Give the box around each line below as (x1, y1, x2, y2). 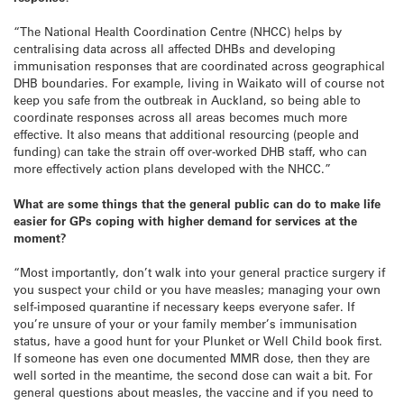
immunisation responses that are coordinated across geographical (14, 58, 385, 74)
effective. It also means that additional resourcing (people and (14, 126, 359, 142)
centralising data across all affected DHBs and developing (14, 41, 335, 57)
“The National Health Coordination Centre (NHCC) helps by (14, 23, 342, 40)
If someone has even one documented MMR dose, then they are (14, 349, 370, 365)
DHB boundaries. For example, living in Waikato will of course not (14, 75, 384, 91)
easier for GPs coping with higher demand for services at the (14, 212, 357, 228)
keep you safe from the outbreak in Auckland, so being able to (14, 92, 361, 108)
